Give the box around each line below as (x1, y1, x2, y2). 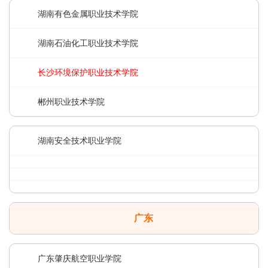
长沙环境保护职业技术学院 (38, 68, 138, 77)
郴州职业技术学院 (38, 97, 105, 106)
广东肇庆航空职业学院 (38, 254, 121, 263)
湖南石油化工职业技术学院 (38, 38, 138, 48)
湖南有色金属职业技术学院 (38, 9, 138, 19)
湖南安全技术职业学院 (38, 136, 121, 145)
